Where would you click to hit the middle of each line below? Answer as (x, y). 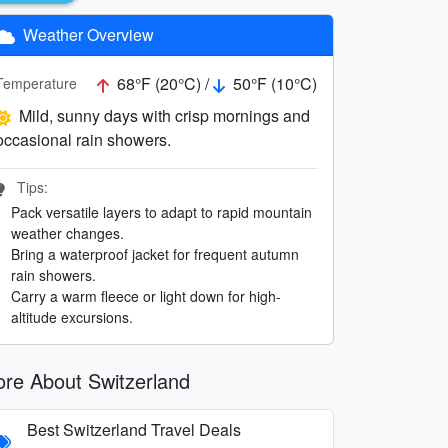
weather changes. (67, 232)
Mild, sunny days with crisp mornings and (164, 115)
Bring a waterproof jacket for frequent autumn (155, 253)
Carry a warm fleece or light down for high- (146, 295)
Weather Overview (86, 34)
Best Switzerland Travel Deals (134, 429)
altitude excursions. (72, 316)
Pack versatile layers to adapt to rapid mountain (161, 211)
